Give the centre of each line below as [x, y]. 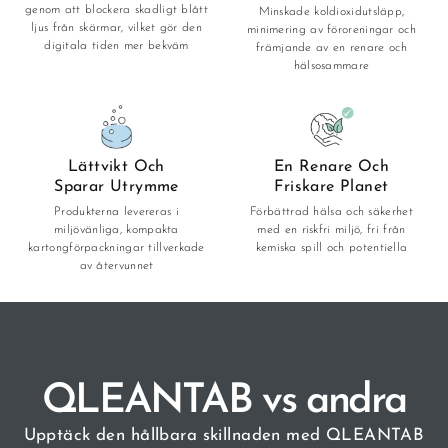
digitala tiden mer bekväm [116, 46]
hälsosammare [331, 66]
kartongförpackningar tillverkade [116, 248]
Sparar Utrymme [116, 187]
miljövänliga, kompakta [116, 230]
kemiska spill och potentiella [331, 248]
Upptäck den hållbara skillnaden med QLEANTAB [224, 436]
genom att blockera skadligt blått [116, 10]
